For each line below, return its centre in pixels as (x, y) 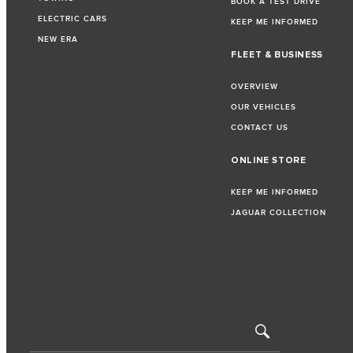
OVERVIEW (255, 87)
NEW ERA (58, 40)
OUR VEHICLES (264, 108)
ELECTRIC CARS (72, 19)
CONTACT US (260, 128)
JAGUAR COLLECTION (279, 213)
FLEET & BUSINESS (277, 55)
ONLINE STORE (269, 161)
